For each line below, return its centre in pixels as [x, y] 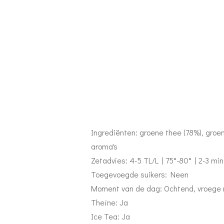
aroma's [104, 146]
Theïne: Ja [109, 202]
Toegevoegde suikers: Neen [140, 174]
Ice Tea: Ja [110, 216]
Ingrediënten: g [117, 132]
